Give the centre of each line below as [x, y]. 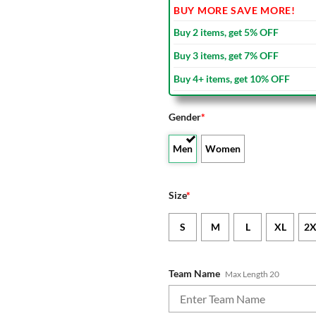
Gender [185, 117]
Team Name [194, 273]
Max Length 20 [253, 274]
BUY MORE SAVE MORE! [235, 11]
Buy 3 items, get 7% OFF [226, 56]
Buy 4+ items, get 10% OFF [232, 79]
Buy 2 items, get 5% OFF [226, 32]
